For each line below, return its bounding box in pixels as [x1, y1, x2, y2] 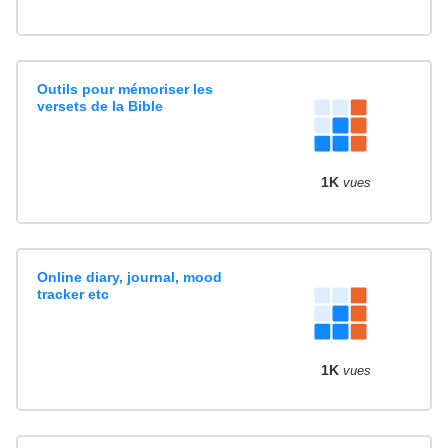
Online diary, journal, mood [37, 268, 223, 285]
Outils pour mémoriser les [37, 80, 214, 97]
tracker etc [37, 285, 110, 302]
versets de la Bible [37, 97, 164, 114]
